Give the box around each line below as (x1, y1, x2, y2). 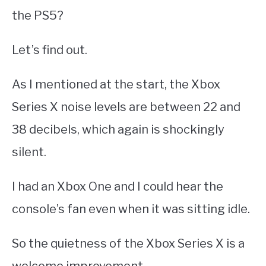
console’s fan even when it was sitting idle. (12, 202, 252, 217)
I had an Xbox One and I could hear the (12, 179, 223, 194)
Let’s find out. (12, 43, 87, 58)
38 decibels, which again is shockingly (12, 122, 224, 137)
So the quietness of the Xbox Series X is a (12, 236, 245, 251)
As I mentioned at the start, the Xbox (12, 77, 220, 92)
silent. (12, 145, 49, 160)
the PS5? (12, 8, 64, 23)
